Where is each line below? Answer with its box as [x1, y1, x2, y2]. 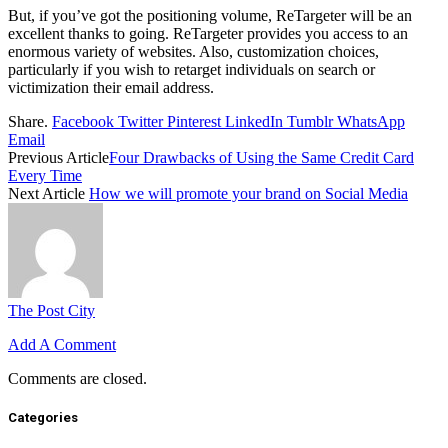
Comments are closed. [8, 370, 147, 387]
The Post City [8, 302, 95, 319]
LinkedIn [225, 113, 283, 130]
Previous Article [8, 149, 109, 166]
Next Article [8, 185, 89, 202]
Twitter [118, 113, 163, 130]
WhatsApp [337, 113, 405, 130]
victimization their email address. [8, 79, 214, 96]
